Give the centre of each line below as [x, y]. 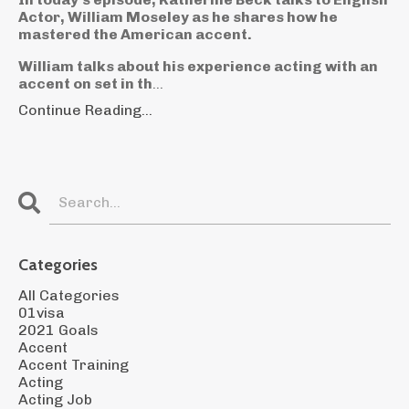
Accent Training [73, 364]
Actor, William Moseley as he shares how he [178, 16]
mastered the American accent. [135, 34]
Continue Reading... [85, 110]
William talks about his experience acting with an [198, 66]
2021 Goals [58, 330]
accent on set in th [85, 83]
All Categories [69, 295]
